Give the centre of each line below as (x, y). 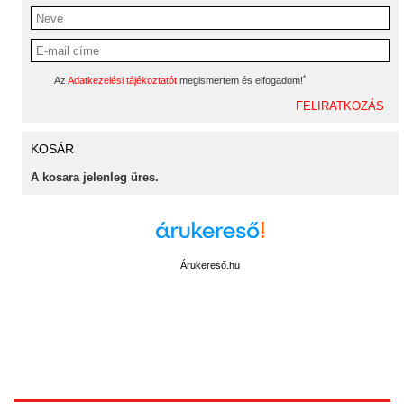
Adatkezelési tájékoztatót (122, 80)
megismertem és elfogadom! (240, 80)
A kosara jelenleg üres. (95, 177)
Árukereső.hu (210, 265)
